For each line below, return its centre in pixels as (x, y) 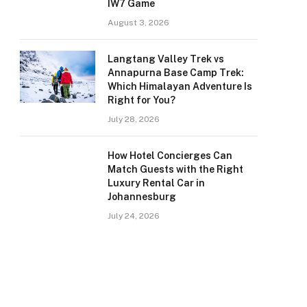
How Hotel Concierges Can (170, 156)
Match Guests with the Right (175, 169)
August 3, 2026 (138, 23)
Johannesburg (142, 197)
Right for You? (142, 100)
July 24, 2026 (134, 216)
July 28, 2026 (134, 119)
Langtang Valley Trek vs (166, 59)
